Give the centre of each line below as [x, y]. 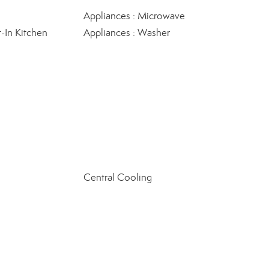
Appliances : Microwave [134, 16]
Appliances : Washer [126, 33]
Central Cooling [117, 177]
